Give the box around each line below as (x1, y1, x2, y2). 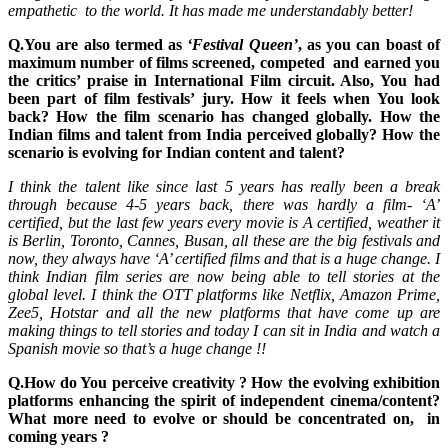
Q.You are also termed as (8, 36, 188, 54)
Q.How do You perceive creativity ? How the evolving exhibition (8, 374, 440, 392)
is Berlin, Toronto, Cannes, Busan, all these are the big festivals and (8, 232, 440, 250)
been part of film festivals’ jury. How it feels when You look (8, 90, 440, 108)
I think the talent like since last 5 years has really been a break (8, 178, 440, 196)
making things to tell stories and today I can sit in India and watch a (8, 322, 440, 340)
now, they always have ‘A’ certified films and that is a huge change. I (8, 250, 440, 268)
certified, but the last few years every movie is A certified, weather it (8, 214, 440, 232)
